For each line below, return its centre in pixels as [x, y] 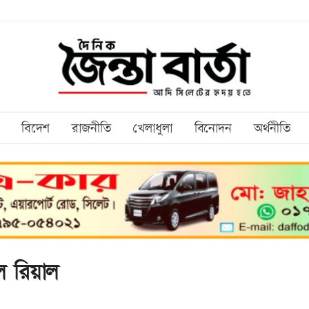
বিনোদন [213, 129]
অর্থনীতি [272, 129]
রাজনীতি [91, 129]
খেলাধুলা [152, 129]
